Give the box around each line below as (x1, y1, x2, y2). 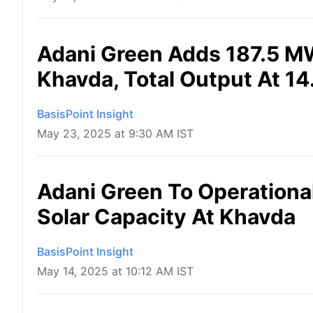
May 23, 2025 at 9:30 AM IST (37, 126, 194, 141)
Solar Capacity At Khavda (37, 204, 296, 230)
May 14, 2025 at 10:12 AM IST (37, 264, 194, 279)
